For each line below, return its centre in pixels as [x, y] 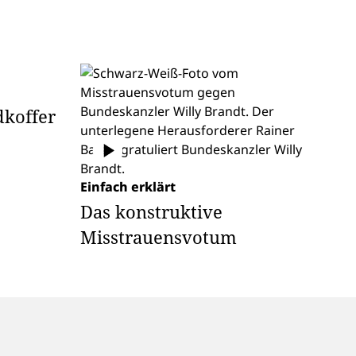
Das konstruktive [151, 211]
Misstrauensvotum [159, 237]
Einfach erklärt [128, 187]
